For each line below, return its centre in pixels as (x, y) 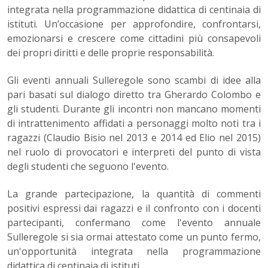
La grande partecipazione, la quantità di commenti (134, 194)
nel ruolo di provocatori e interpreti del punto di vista (134, 152)
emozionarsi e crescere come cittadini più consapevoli (134, 39)
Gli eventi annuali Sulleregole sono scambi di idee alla (134, 80)
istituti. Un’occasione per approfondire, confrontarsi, (134, 24)
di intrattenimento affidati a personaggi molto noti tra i (134, 124)
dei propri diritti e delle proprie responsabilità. (111, 53)
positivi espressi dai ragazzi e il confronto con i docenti (134, 208)
